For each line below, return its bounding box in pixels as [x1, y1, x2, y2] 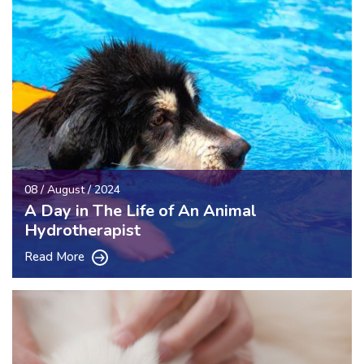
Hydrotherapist [24, 219, 141, 241]
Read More [24, 248, 88, 265]
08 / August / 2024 [24, 181, 120, 197]
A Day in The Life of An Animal [24, 199, 257, 222]
